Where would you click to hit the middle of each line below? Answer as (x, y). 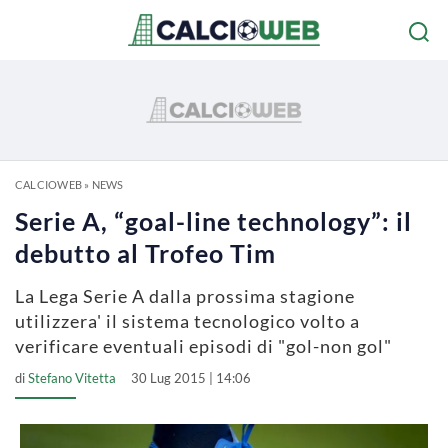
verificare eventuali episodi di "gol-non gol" (203, 346)
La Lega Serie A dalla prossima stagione (185, 296)
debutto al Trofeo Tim (145, 253)
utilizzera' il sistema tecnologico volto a (187, 321)
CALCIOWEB (48, 184)
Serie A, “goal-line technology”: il (213, 221)
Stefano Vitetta (72, 378)
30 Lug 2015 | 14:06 (191, 378)
